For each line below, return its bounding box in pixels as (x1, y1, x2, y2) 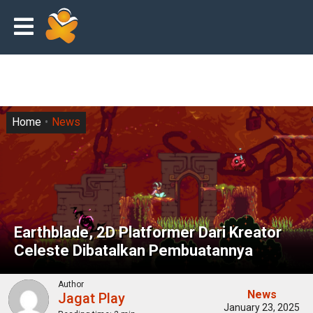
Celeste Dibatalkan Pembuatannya (14, 242, 253, 259)
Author (58, 279, 84, 289)
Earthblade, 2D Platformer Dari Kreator (14, 224, 282, 241)
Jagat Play (58, 290, 125, 307)
